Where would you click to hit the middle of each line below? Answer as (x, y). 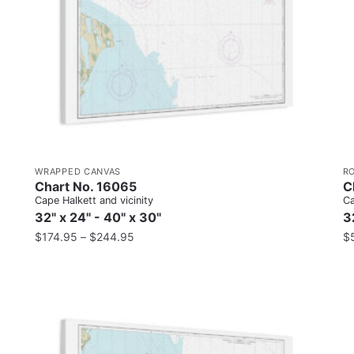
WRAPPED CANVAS (78, 171)
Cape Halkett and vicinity (94, 200)
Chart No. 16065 (86, 186)
